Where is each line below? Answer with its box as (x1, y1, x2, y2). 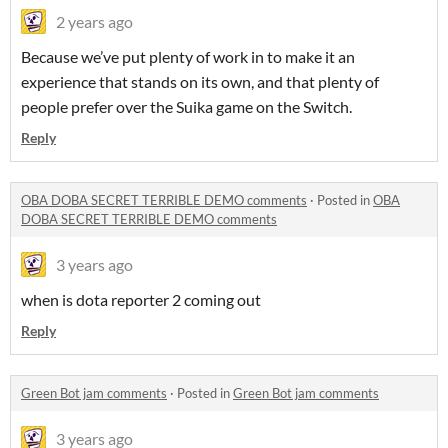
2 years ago (56, 12, 133, 32)
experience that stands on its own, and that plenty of (21, 72, 379, 92)
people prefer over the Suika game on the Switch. (21, 97, 352, 117)
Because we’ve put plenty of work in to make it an (21, 47, 355, 67)
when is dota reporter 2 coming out (21, 290, 261, 310)
